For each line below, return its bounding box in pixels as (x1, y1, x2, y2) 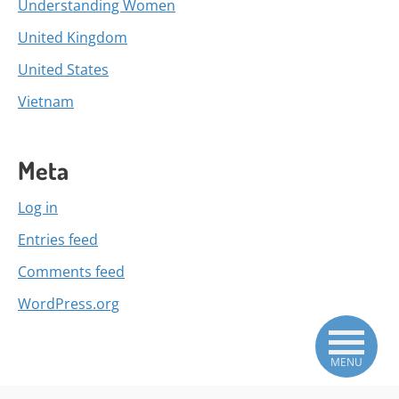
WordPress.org (18, 293, 119, 313)
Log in (18, 197, 58, 217)
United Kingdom (18, 27, 127, 47)
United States (18, 59, 109, 79)
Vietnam (18, 91, 74, 111)
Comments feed (18, 261, 125, 281)
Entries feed (18, 229, 98, 249)
